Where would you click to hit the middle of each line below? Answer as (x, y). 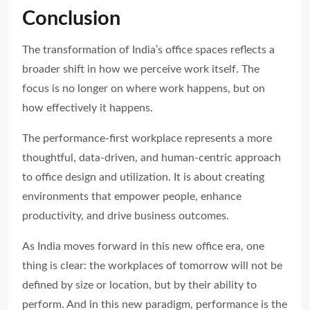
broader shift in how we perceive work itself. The (141, 70)
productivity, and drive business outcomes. (126, 216)
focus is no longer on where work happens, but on (144, 89)
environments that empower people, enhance (132, 197)
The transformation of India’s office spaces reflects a (148, 50)
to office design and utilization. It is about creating (143, 177)
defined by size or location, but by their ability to (139, 285)
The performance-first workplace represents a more (147, 139)
